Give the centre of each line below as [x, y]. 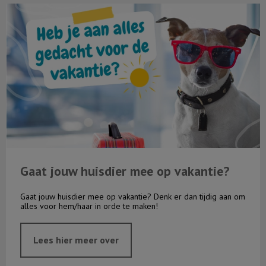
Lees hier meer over [76, 240]
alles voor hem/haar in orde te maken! [89, 206]
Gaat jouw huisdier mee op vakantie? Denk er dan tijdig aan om [133, 197]
